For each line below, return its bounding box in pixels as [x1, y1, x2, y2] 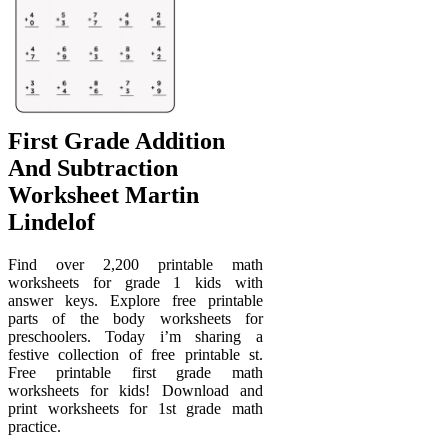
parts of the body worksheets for [8, 309, 263, 327]
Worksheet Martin [8, 181, 199, 208]
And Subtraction [8, 154, 178, 181]
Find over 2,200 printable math [8, 255, 263, 273]
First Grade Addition [8, 127, 225, 154]
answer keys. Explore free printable [8, 291, 263, 309]
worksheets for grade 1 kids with [8, 273, 263, 291]
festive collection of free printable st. [8, 345, 263, 363]
